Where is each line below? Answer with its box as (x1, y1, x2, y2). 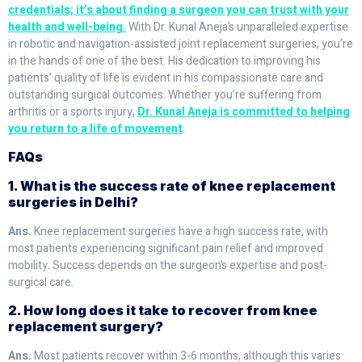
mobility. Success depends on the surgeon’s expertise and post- (8, 256, 327, 274)
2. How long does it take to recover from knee (8, 302, 318, 319)
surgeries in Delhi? (8, 193, 138, 210)
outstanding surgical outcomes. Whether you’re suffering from (8, 86, 322, 103)
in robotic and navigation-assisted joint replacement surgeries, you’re (8, 35, 353, 53)
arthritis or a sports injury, (8, 103, 137, 120)
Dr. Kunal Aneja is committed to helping (137, 103, 350, 120)
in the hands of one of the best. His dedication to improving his (8, 52, 321, 69)
